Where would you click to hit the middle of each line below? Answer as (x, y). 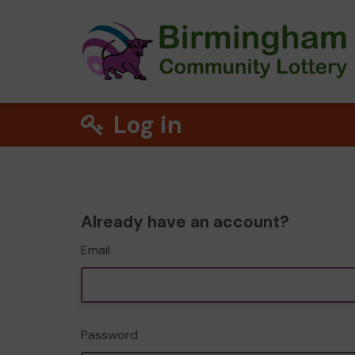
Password (109, 335)
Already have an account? (185, 222)
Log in (145, 125)
